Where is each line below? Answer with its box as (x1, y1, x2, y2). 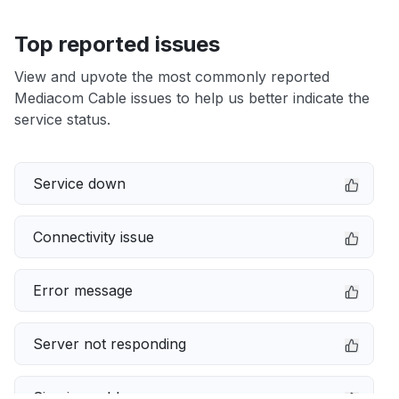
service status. (14, 110, 110, 128)
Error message (33, 281, 133, 299)
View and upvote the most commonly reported (14, 68, 330, 85)
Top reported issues (14, 31, 220, 57)
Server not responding (33, 335, 186, 353)
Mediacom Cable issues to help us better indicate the (14, 89, 370, 107)
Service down (33, 175, 126, 192)
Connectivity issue (33, 228, 154, 246)
